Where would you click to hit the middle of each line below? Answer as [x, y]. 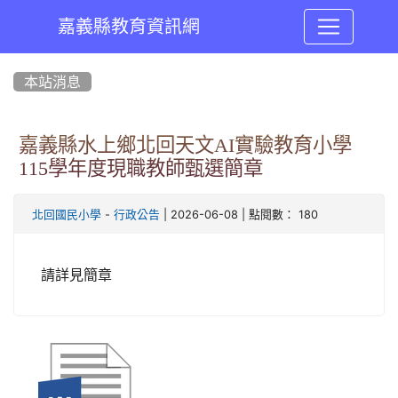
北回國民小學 [67, 215]
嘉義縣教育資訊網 [128, 27]
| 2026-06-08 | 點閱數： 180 [239, 215]
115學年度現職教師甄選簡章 [141, 168]
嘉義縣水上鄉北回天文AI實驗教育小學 [185, 145]
